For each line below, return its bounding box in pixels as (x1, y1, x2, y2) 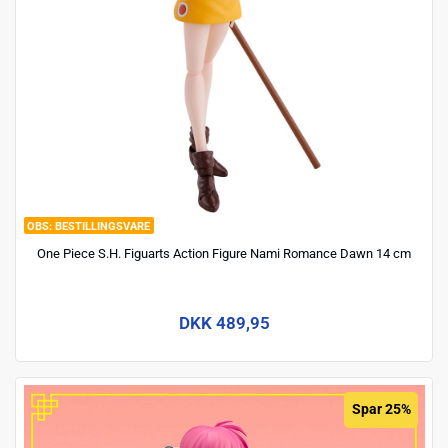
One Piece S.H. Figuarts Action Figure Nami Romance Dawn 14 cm (37, 245, 411, 261)
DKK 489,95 (178, 312, 270, 333)
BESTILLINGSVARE (55, 220, 150, 234)
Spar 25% (351, 401, 411, 418)
